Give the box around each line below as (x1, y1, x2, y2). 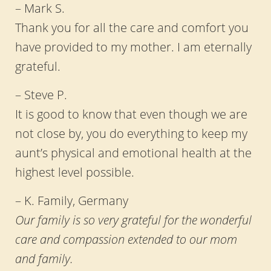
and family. (15, 250, 73, 266)
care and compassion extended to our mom (15, 230, 237, 247)
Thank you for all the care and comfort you (15, 19, 249, 35)
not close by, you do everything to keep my (15, 125, 247, 141)
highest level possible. (15, 163, 134, 180)
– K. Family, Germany (15, 192, 128, 208)
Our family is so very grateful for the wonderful (15, 211, 252, 227)
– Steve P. (15, 86, 67, 102)
